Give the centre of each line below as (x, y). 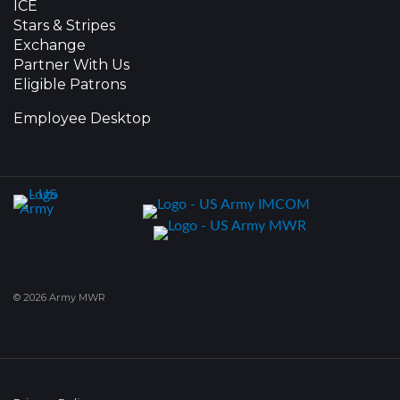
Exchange (50, 45)
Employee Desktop (82, 118)
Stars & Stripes (64, 25)
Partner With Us (71, 64)
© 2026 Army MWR (59, 297)
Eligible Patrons (70, 84)
